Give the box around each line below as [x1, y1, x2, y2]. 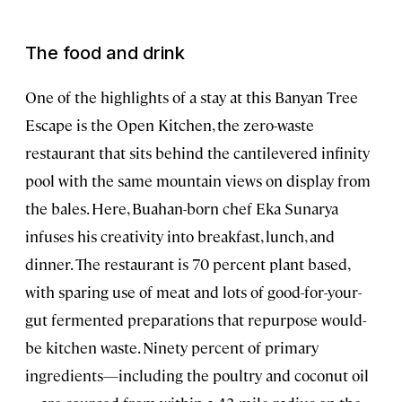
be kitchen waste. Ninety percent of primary [25, 336, 319, 357]
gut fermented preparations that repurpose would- [25, 309, 366, 329]
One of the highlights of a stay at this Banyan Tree [25, 86, 358, 107]
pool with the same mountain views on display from [25, 170, 371, 190]
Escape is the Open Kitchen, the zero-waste [25, 114, 314, 135]
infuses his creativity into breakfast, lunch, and [25, 225, 335, 246]
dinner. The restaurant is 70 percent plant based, [25, 253, 349, 274]
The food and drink [25, 41, 185, 64]
